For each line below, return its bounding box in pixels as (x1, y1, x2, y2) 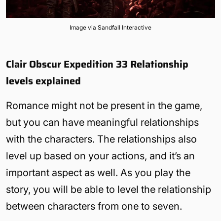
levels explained (6, 73, 81, 89)
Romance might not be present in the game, (6, 99, 202, 111)
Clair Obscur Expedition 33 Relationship (6, 56, 188, 72)
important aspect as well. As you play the (6, 166, 190, 179)
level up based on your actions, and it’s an (6, 149, 195, 162)
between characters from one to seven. (6, 200, 182, 212)
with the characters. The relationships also (6, 133, 197, 145)
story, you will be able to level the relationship (6, 183, 211, 195)
